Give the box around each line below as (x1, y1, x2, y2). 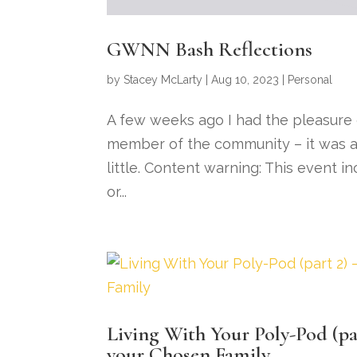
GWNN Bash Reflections (107, 37, 313, 62)
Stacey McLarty (124, 73, 203, 87)
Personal (288, 73, 333, 87)
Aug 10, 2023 (211, 73, 280, 87)
